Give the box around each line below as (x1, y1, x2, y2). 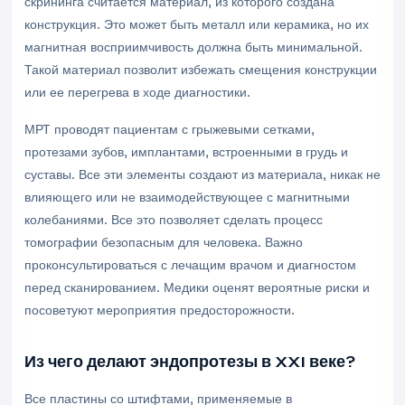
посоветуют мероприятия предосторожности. (24, 302, 295, 318)
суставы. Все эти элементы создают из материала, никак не (24, 166, 381, 183)
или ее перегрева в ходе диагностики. (24, 84, 250, 100)
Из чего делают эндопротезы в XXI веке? (24, 352, 355, 372)
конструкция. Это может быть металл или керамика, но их (24, 16, 369, 33)
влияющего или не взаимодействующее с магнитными (24, 189, 350, 205)
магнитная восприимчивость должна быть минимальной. (24, 39, 363, 55)
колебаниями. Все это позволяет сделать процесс (24, 212, 323, 228)
